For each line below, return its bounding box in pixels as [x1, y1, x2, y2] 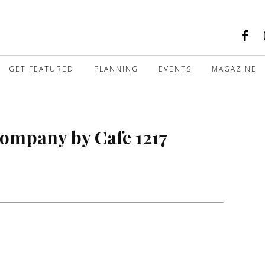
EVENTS [159, 63, 192, 74]
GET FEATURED [9, 63, 74, 74]
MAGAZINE [212, 63, 257, 74]
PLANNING [94, 63, 138, 74]
